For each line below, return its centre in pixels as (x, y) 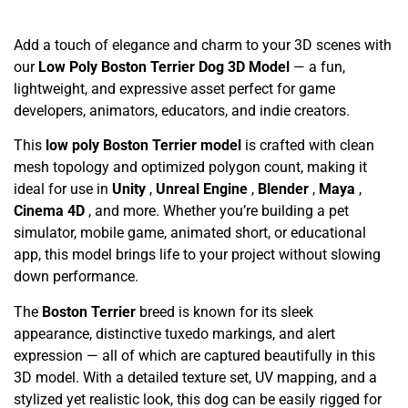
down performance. (76, 277)
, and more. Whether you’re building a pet (219, 211)
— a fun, (319, 66)
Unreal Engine (204, 189)
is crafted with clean (310, 146)
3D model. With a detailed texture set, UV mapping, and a (195, 377)
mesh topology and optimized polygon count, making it (190, 168)
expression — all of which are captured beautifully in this (194, 355)
